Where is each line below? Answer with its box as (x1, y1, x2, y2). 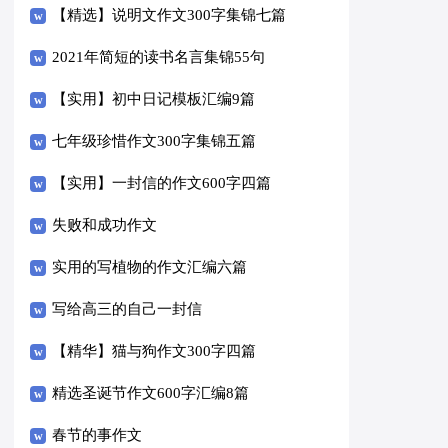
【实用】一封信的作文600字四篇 (52, 174, 272, 191)
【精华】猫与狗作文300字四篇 (52, 342, 257, 359)
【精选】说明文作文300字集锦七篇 (52, 6, 287, 23)
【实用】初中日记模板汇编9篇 (52, 90, 256, 107)
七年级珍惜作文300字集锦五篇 (52, 132, 257, 149)
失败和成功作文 (52, 216, 158, 233)
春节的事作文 (52, 426, 143, 443)
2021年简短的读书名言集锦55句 (52, 48, 266, 65)
